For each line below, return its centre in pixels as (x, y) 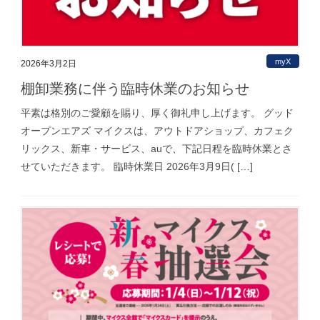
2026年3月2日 (49, 64)
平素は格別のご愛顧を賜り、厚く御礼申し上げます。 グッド (157, 113)
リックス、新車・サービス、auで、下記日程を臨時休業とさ (156, 149)
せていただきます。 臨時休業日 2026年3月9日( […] (137, 167)
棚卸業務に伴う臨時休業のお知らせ (135, 89)
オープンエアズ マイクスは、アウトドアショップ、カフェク (157, 131)
